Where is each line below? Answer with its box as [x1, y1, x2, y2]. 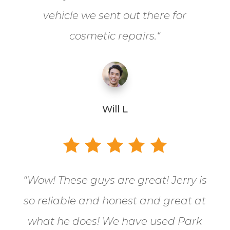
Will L [102, 103, 128, 115]
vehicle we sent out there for [43, 9, 187, 22]
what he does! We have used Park [27, 215, 202, 227]
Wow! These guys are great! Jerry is [27, 174, 207, 186]
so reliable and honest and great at [24, 194, 206, 207]
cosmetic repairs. [69, 29, 157, 42]
